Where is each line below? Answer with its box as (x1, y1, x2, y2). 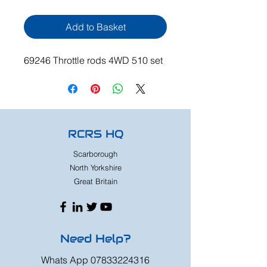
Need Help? (60, 231, 131, 246)
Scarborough (73, 149, 117, 159)
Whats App (41, 254, 91, 266)
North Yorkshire (69, 163, 122, 172)
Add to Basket (65, 21, 126, 33)
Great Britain (73, 176, 117, 186)
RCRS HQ (67, 127, 123, 141)
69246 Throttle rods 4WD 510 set (24, 54, 163, 66)
